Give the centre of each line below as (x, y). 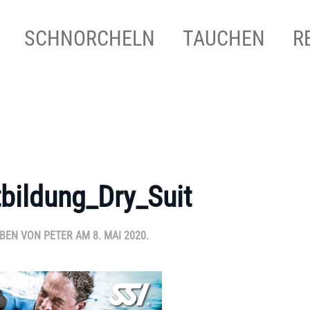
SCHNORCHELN (90, 38)
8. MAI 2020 (119, 236)
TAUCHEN (224, 38)
